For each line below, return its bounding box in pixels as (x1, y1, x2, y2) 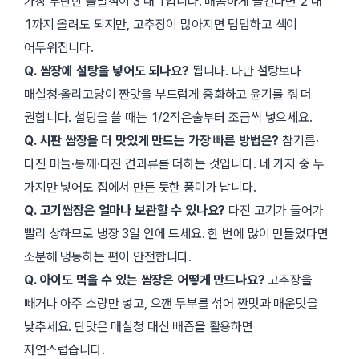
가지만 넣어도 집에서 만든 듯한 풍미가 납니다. (24, 179, 256, 196)
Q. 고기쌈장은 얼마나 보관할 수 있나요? (24, 203, 226, 219)
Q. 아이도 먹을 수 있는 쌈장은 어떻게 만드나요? (24, 272, 265, 288)
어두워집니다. (24, 40, 94, 56)
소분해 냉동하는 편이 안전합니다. (24, 249, 192, 265)
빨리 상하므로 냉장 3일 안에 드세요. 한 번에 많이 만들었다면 (24, 226, 329, 242)
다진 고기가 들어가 (225, 203, 324, 219)
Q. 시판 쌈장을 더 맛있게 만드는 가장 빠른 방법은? (24, 133, 280, 149)
